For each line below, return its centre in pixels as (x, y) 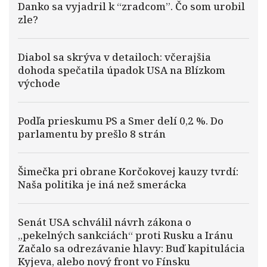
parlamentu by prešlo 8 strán (92, 134)
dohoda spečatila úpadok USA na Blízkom (122, 70)
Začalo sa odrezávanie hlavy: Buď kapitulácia (131, 248)
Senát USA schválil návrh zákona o (105, 222)
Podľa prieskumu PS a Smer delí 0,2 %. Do (121, 121)
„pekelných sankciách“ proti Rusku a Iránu (125, 235)
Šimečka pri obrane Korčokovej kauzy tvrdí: (128, 171)
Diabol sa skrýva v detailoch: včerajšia (114, 57)
